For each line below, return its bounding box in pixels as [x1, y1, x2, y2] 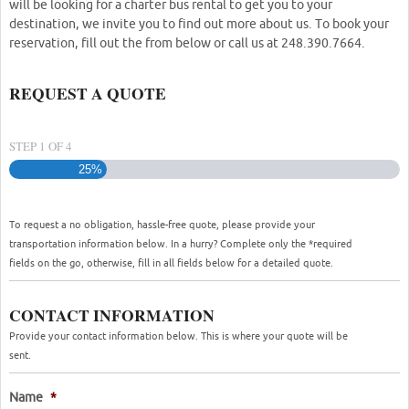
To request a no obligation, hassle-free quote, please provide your [9, 218, 315, 230]
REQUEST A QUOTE [9, 80, 166, 105]
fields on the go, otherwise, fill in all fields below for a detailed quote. [9, 257, 333, 268]
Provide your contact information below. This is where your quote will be [9, 330, 348, 341]
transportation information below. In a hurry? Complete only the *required [9, 237, 352, 249]
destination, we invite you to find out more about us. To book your [9, 16, 389, 31]
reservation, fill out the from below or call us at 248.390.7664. [9, 36, 365, 50]
